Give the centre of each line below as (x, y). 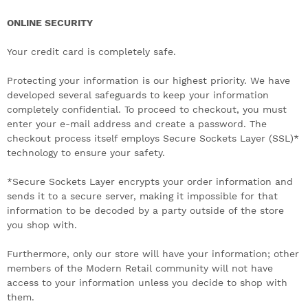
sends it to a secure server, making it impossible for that (142, 196)
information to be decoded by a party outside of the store (145, 210)
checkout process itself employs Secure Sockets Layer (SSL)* (153, 138)
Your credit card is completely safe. (91, 52)
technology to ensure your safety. (86, 153)
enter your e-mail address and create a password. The (137, 124)
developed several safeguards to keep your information (138, 95)
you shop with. (42, 225)
